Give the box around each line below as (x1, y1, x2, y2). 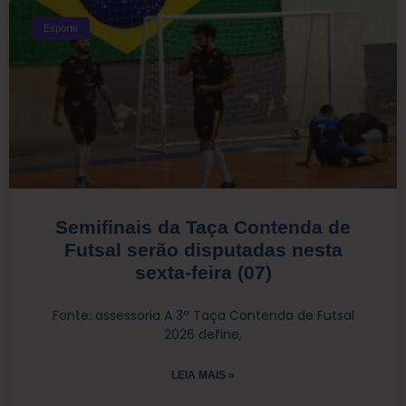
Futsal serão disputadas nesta (63, 239, 343, 261)
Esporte (43, 22, 79, 34)
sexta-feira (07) (134, 262, 272, 284)
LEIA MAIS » (171, 369, 235, 382)
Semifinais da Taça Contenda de (55, 217, 351, 238)
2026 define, (164, 325, 242, 344)
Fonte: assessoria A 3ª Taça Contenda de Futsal (52, 306, 354, 325)
